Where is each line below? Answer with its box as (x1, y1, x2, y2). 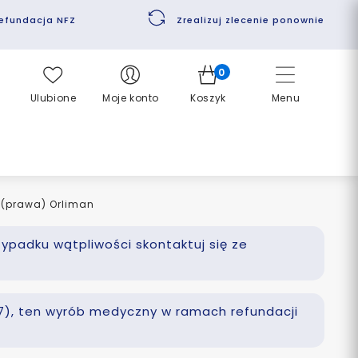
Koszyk (190, 91, 226, 105)
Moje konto (102, 91, 159, 105)
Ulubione (30, 91, 77, 105)
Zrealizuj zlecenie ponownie (177, 13, 324, 26)
